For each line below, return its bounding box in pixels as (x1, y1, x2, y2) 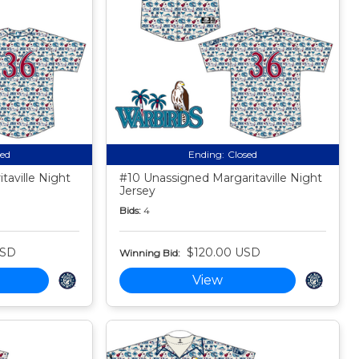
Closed (228, 148, 258, 161)
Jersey (119, 184, 156, 199)
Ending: (188, 148, 225, 161)
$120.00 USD (187, 245, 261, 260)
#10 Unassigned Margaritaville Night (119, 171, 323, 186)
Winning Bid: (119, 246, 181, 259)
